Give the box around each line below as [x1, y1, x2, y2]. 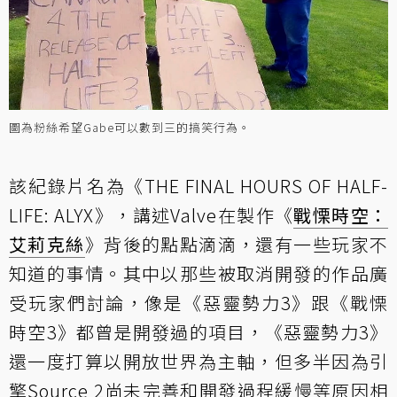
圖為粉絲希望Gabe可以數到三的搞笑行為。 [9, 118, 251, 136]
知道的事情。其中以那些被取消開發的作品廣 [9, 260, 388, 286]
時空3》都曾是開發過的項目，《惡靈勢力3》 [9, 318, 388, 345]
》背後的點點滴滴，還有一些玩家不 [84, 230, 389, 257]
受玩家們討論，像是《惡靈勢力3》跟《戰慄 [9, 289, 388, 315]
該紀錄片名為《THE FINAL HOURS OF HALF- [9, 172, 388, 198]
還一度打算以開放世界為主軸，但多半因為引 [9, 347, 388, 374]
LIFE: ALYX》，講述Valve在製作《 [9, 201, 294, 228]
